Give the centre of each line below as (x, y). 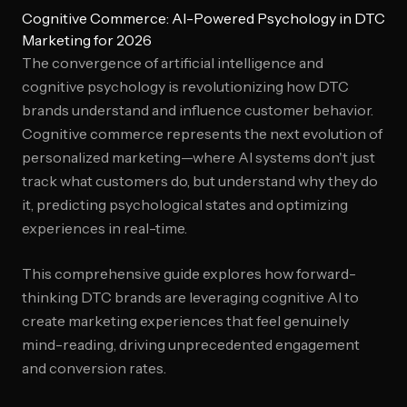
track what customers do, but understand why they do (200, 181)
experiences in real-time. (104, 228)
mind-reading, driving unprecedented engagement (191, 344)
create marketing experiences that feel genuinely (185, 321)
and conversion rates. (94, 368)
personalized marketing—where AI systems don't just (199, 157)
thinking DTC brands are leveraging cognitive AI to (190, 297)
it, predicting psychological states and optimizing (185, 204)
